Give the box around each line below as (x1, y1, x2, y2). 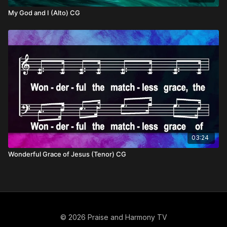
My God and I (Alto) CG (8, 9, 80, 17)
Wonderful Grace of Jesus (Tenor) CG (8, 149, 126, 158)
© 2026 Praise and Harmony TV (60, 213, 167, 221)
